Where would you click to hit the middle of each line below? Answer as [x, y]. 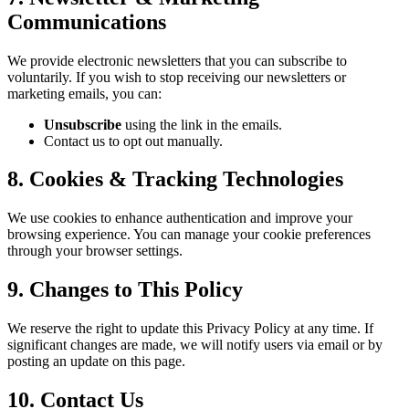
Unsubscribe [83, 124]
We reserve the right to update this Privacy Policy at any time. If [190, 329]
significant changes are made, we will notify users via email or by [195, 345]
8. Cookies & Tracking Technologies [175, 179]
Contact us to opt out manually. [133, 141]
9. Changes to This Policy [125, 290]
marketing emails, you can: [84, 93]
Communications [87, 21]
